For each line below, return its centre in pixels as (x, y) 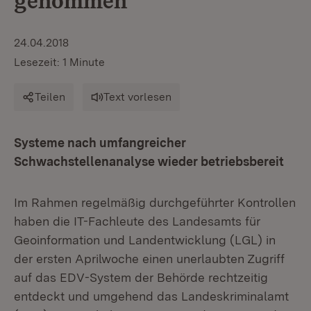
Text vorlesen (137, 97)
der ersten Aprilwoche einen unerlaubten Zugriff (149, 259)
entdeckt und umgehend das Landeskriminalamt (151, 296)
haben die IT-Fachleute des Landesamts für (137, 221)
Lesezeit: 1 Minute (59, 62)
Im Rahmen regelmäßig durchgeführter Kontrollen (155, 202)
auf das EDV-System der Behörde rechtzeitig (141, 277)
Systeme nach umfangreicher (100, 143)
